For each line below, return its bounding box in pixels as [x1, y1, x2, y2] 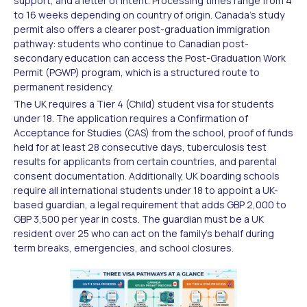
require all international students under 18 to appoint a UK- [14, 183, 278, 197]
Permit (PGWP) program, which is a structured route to [14, 65, 260, 79]
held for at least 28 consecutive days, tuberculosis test [14, 140, 267, 153]
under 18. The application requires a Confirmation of [14, 111, 248, 125]
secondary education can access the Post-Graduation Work [14, 51, 286, 64]
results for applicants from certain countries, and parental [14, 154, 277, 168]
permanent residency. [14, 79, 113, 93]
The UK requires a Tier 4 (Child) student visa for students [14, 97, 274, 110]
